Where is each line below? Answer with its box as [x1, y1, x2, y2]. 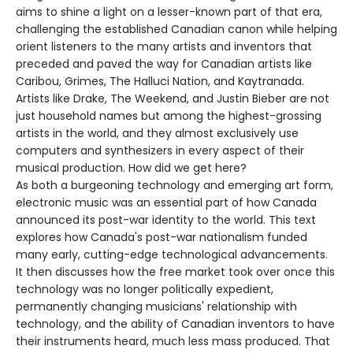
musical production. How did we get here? [16, 159, 247, 176]
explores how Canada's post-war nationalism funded [16, 229, 307, 245]
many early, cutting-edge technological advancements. [16, 246, 328, 262]
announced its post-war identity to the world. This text [16, 211, 316, 228]
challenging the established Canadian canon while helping [16, 20, 337, 37]
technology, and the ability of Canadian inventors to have [16, 315, 335, 332]
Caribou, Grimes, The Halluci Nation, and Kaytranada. [16, 72, 304, 89]
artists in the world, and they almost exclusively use [16, 124, 299, 141]
